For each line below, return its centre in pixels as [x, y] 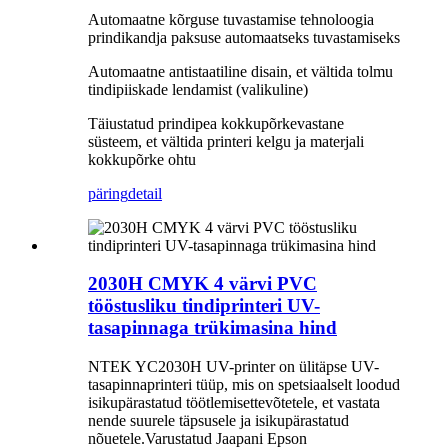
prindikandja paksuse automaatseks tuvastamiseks [244, 37]
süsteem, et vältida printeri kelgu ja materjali [226, 141]
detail [145, 193]
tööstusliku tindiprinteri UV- [204, 306]
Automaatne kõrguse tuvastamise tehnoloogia [231, 19]
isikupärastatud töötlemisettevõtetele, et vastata [234, 402]
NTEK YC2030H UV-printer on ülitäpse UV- [233, 366]
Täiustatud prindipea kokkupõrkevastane [216, 123]
